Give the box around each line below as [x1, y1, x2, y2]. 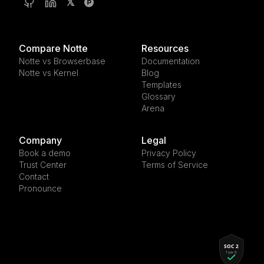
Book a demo [19, 148, 71, 158]
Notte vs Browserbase [19, 56, 105, 66]
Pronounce [19, 183, 62, 193]
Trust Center [19, 160, 67, 170]
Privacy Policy [141, 148, 196, 158]
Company [19, 134, 62, 146]
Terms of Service [141, 160, 208, 170]
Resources [141, 42, 189, 54]
